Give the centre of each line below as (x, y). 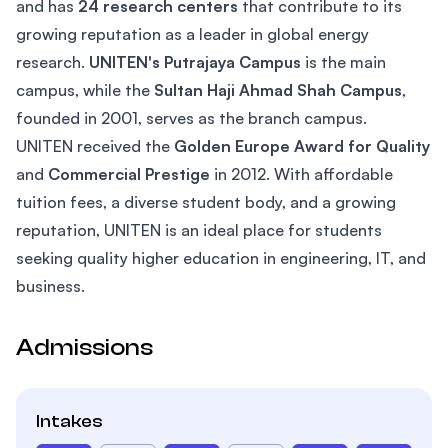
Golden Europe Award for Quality (302, 146)
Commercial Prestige (129, 174)
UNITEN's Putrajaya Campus (195, 62)
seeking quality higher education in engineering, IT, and (221, 258)
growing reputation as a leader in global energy (192, 34)
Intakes (69, 421)
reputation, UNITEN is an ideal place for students (199, 230)
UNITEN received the (95, 146)
